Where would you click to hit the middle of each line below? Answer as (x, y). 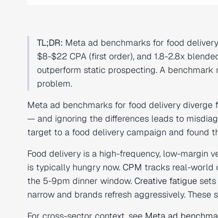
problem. (54, 83)
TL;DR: (50, 43)
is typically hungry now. (75, 167)
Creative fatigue (166, 181)
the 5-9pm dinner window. (81, 181)
